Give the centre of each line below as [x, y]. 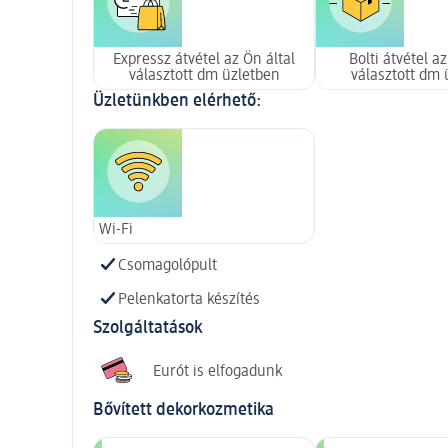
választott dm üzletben [204, 75]
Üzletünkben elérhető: [177, 100]
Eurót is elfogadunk [217, 371]
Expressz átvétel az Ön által [204, 59]
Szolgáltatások [147, 327]
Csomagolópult [167, 265]
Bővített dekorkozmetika [183, 409]
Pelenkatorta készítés [189, 299]
